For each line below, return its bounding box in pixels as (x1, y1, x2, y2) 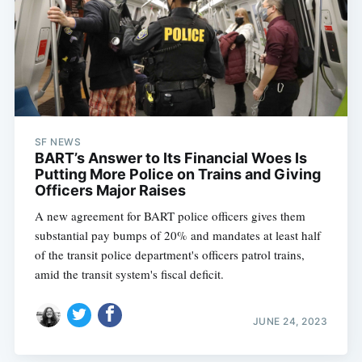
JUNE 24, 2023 (252, 315, 328, 328)
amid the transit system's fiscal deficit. (34, 265, 224, 282)
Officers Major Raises (34, 181, 186, 199)
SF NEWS (34, 135, 82, 148)
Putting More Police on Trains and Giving (34, 165, 321, 183)
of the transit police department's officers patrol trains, (34, 246, 305, 263)
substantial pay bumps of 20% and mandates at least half (34, 226, 321, 243)
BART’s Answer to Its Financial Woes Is (34, 149, 307, 166)
